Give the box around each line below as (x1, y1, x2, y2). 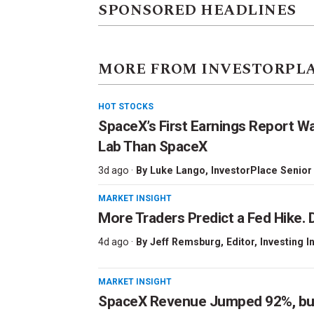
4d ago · (98, 236, 133, 248)
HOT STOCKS (98, 102, 153, 112)
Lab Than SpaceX (98, 138, 207, 156)
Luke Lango (150, 165, 205, 177)
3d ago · (98, 165, 133, 177)
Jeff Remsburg (150, 236, 221, 248)
